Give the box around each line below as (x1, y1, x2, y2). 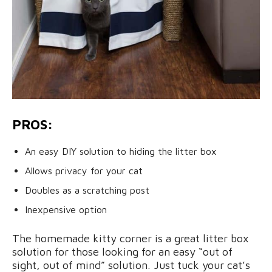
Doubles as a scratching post (25, 184, 149, 195)
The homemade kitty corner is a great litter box (12, 231, 249, 245)
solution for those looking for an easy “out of (12, 245, 233, 258)
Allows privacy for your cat (25, 165, 143, 176)
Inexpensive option (25, 203, 107, 215)
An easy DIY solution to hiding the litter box (25, 145, 217, 157)
